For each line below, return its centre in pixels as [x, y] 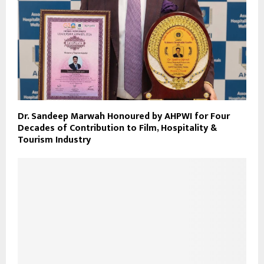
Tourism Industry [54, 140]
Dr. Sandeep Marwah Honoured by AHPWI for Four [124, 117]
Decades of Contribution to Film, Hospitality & [117, 128]
